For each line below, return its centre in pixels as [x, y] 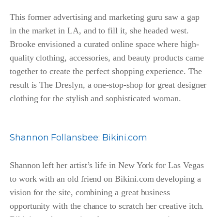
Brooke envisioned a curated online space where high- [104, 44]
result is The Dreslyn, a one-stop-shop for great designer [108, 85]
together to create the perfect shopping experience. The [106, 71]
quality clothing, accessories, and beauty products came [107, 58]
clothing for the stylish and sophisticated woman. [95, 99]
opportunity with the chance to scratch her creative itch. [107, 206]
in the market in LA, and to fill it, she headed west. [99, 31]
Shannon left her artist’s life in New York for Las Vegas [107, 165]
